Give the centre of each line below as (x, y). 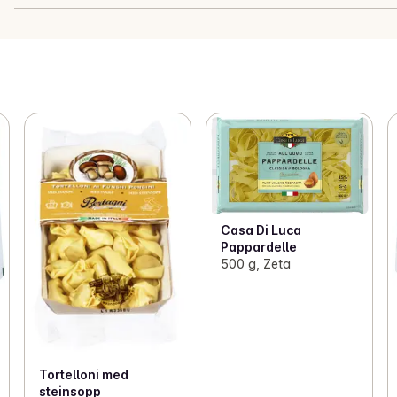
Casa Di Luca (261, 230)
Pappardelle (258, 247)
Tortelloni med (83, 375)
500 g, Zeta (255, 264)
